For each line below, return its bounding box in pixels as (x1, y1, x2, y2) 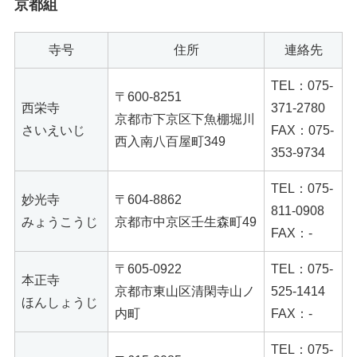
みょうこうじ (22, 214, 98, 229)
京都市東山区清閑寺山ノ (115, 284, 255, 298)
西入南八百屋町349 (115, 134, 226, 148)
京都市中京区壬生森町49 (115, 214, 257, 229)
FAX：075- (271, 123, 334, 137)
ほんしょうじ (22, 295, 98, 309)
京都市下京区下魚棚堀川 (115, 112, 255, 126)
